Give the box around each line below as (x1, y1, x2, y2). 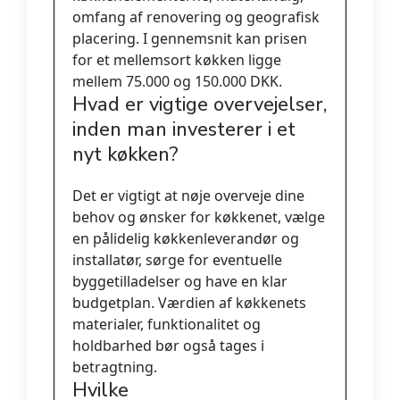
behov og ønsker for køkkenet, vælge (72, 206, 325, 227)
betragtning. (72, 356, 157, 377)
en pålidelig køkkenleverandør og (72, 228, 299, 248)
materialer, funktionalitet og (72, 313, 261, 334)
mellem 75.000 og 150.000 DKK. (72, 71, 282, 91)
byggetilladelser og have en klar (72, 271, 287, 291)
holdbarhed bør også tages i (72, 335, 264, 355)
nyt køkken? (72, 140, 179, 168)
